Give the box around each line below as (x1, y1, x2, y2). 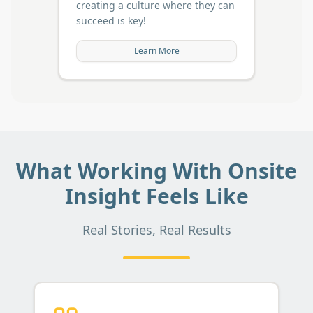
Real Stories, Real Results (82, 221, 231, 238)
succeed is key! (76, 13, 147, 27)
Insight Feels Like (64, 181, 249, 210)
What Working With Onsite (16, 156, 297, 185)
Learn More (133, 44, 180, 57)
